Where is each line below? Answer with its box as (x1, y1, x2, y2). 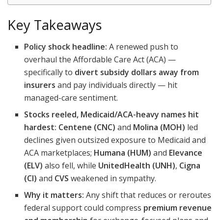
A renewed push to (107, 41, 179, 53)
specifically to (24, 67, 75, 78)
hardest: (24, 122, 57, 133)
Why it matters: (24, 190, 84, 201)
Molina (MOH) (133, 122, 186, 133)
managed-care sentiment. (24, 92, 118, 104)
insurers (24, 80, 56, 91)
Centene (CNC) (58, 122, 116, 133)
